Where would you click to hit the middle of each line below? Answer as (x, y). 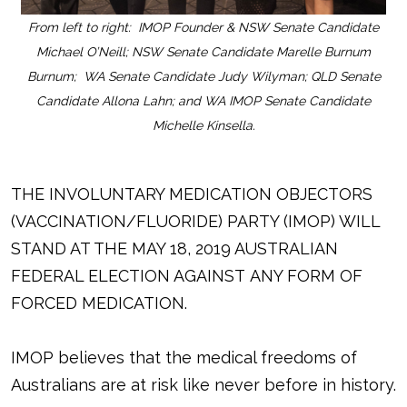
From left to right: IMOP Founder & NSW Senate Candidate (203, 27)
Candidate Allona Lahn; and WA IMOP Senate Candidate (203, 100)
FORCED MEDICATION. (99, 303)
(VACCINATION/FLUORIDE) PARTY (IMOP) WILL (195, 221)
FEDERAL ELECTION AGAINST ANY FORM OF (187, 275)
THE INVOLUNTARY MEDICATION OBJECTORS (192, 194)
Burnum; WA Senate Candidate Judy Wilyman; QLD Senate (203, 76)
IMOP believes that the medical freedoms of (184, 357)
